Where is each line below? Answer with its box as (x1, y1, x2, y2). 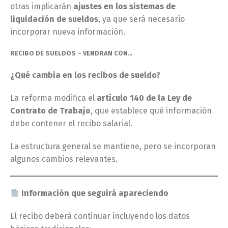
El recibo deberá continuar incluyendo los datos (10, 211, 190, 221)
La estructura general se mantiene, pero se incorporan (10, 141, 216, 151)
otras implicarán (10, 2, 73, 11)
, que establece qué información (91, 106, 212, 116)
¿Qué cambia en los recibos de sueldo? (10, 70, 160, 80)
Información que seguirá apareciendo (19, 188, 169, 198)
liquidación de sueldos (10, 14, 98, 24)
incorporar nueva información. (10, 27, 125, 37)
